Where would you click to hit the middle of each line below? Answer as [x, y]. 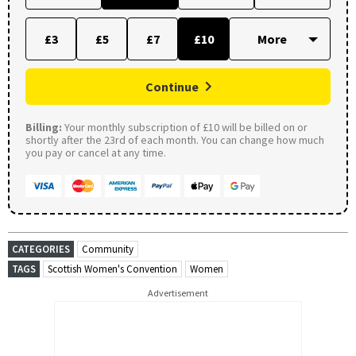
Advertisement [178, 293]
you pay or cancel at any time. [96, 153]
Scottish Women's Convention [112, 269]
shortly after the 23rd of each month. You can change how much [175, 140]
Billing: [44, 128]
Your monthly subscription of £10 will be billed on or [185, 128]
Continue [172, 87]
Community [108, 250]
